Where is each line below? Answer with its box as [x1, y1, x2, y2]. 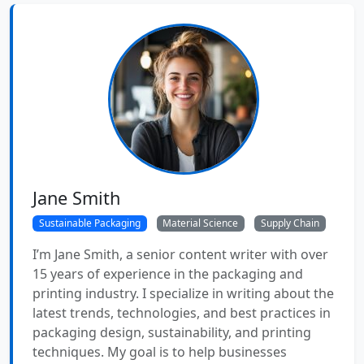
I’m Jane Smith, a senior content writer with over [32, 245, 328, 264]
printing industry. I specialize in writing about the [32, 284, 334, 303]
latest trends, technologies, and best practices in [32, 304, 331, 323]
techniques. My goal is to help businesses [32, 343, 287, 362]
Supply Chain [260, 215, 319, 230]
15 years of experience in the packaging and [32, 265, 303, 284]
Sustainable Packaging [38, 215, 141, 230]
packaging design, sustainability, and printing [32, 323, 311, 342]
